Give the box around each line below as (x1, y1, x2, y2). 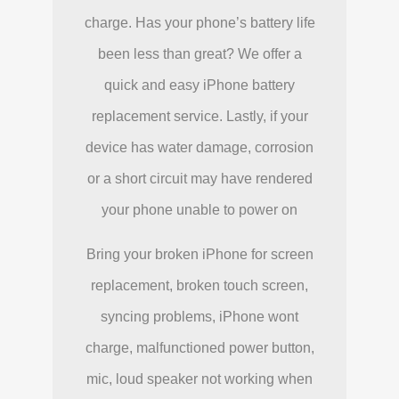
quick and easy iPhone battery (104, 77, 295, 94)
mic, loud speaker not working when (86, 371, 313, 387)
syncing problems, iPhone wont (101, 309, 298, 325)
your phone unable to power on (102, 202, 297, 218)
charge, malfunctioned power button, (85, 340, 314, 356)
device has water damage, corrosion (85, 140, 313, 156)
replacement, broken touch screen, (91, 278, 308, 294)
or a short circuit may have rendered (86, 171, 313, 187)
